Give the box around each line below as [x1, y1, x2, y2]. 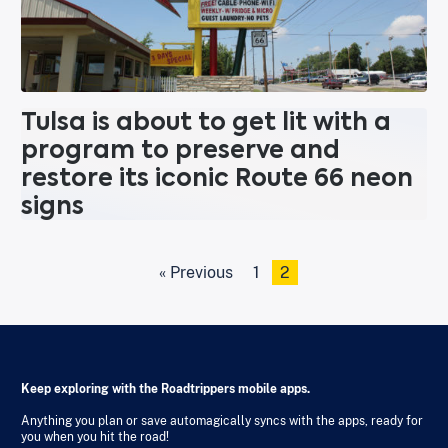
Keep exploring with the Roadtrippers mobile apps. [21, 382, 310, 397]
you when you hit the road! [21, 430, 169, 445]
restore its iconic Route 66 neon [21, 161, 413, 195]
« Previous [158, 263, 233, 283]
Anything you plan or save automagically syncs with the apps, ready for [21, 414, 423, 429]
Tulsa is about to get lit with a [21, 105, 391, 139]
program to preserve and [21, 133, 340, 167]
